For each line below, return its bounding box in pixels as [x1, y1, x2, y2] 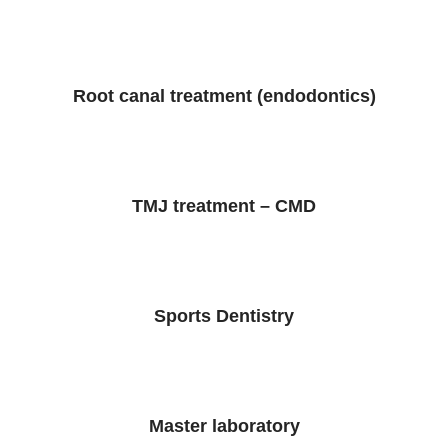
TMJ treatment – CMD [132, 196, 316, 216]
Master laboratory [148, 416, 300, 436]
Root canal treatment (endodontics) [72, 86, 376, 106]
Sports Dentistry [154, 306, 294, 326]
